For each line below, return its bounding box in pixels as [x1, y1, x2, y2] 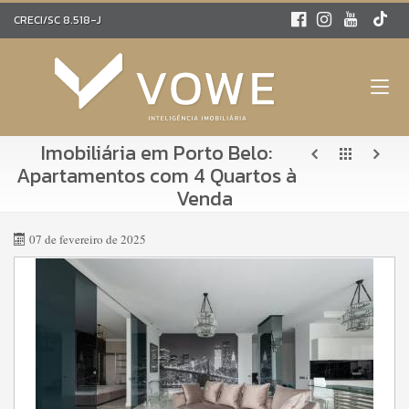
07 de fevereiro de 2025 [29, 231, 146, 247]
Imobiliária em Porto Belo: [41, 138, 272, 168]
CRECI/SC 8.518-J [14, 12, 101, 28]
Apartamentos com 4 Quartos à [16, 161, 297, 191]
